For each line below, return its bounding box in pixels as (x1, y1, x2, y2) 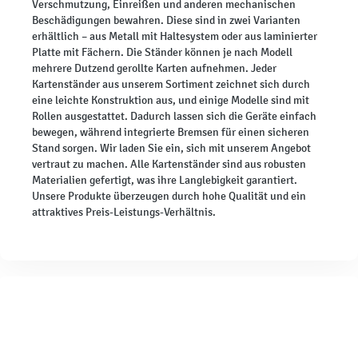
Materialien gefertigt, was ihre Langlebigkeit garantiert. (32, 173, 297, 187)
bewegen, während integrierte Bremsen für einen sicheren (32, 125, 309, 139)
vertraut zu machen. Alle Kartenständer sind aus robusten (32, 157, 306, 171)
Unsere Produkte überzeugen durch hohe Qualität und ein (32, 189, 306, 203)
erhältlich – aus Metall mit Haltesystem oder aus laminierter (32, 29, 317, 43)
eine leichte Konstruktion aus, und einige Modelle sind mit (32, 93, 309, 107)
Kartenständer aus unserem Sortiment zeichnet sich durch (32, 77, 310, 91)
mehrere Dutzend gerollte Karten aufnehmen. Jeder (32, 61, 276, 75)
